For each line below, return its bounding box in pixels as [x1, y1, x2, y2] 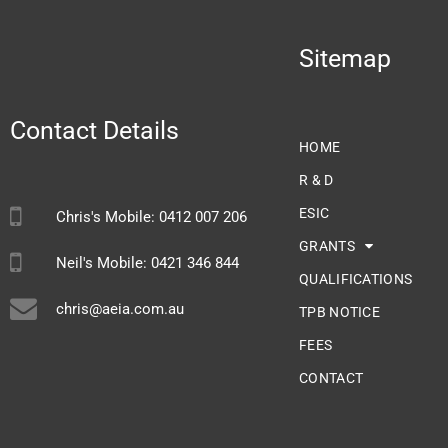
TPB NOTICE [299, 304, 380, 321]
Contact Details [10, 116, 179, 146]
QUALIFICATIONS [299, 271, 413, 288]
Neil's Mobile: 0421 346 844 [55, 253, 239, 272]
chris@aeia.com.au [55, 299, 184, 318]
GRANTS [299, 238, 355, 255]
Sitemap [299, 44, 391, 74]
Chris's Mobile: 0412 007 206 [55, 207, 247, 226]
